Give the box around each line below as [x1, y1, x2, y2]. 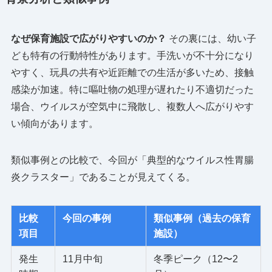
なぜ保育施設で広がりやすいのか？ [10, 33, 166, 44]
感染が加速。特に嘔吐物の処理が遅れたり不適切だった [10, 84, 254, 95]
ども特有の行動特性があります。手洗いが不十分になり [10, 50, 254, 61]
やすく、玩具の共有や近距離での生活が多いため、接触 [10, 67, 254, 78]
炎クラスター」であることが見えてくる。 [10, 171, 195, 182]
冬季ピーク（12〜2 [153, 253, 238, 264]
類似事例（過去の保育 [153, 212, 251, 223]
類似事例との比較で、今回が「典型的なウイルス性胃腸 [10, 154, 254, 165]
